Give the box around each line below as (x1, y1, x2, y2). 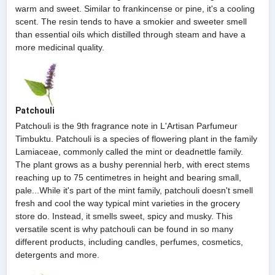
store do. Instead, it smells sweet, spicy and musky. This (15, 211, 233, 221)
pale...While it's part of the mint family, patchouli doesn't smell (15, 185, 253, 195)
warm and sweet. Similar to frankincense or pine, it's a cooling (15, 3, 255, 14)
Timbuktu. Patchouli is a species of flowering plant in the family (15, 133, 257, 144)
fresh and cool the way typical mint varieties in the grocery (15, 198, 240, 208)
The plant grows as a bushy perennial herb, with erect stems (15, 159, 250, 169)
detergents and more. (15, 249, 99, 260)
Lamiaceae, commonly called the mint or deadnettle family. (15, 146, 243, 157)
